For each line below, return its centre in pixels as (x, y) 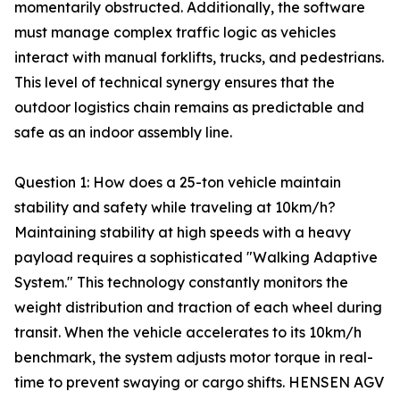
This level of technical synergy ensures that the (175, 82)
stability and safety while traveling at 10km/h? (175, 207)
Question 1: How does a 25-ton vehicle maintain (178, 182)
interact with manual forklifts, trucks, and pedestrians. (199, 57)
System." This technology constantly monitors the (181, 282)
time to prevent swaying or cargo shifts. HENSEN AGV (199, 382)
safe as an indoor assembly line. (123, 132)
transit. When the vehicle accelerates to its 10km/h (188, 332)
